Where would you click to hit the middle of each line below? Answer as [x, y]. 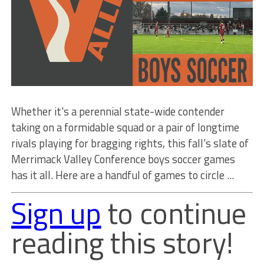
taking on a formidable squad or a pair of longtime [125, 127]
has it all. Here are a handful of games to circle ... [122, 175]
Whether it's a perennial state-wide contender [118, 111]
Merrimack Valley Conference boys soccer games [123, 159]
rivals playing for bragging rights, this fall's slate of [130, 143]
